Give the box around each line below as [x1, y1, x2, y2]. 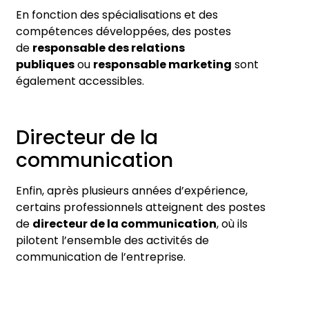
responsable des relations [32, 40, 185, 57]
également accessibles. [16, 73, 144, 90]
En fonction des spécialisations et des [16, 7, 218, 23]
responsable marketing [93, 57, 232, 73]
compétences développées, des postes [16, 23, 231, 40]
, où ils [217, 216, 248, 232]
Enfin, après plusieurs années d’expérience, [16, 183, 248, 199]
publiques [16, 57, 74, 73]
